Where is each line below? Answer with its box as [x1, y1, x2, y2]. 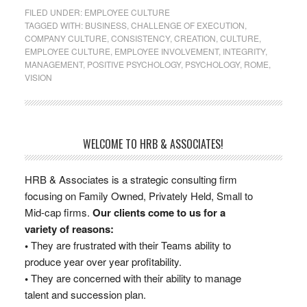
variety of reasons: [24, 221, 114, 236]
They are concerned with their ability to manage [27, 271, 241, 285]
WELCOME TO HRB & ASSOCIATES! [83, 136, 224, 152]
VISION [24, 71, 52, 83]
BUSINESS [84, 19, 127, 31]
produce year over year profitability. [24, 254, 182, 269]
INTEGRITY [222, 45, 265, 57]
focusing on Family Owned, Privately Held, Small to [24, 188, 253, 203]
